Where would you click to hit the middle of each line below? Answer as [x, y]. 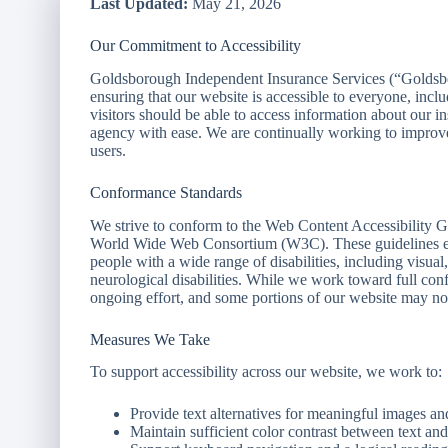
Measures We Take [150, 339]
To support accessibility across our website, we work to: [266, 372]
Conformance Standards [166, 192]
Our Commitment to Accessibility [195, 45]
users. [108, 150]
